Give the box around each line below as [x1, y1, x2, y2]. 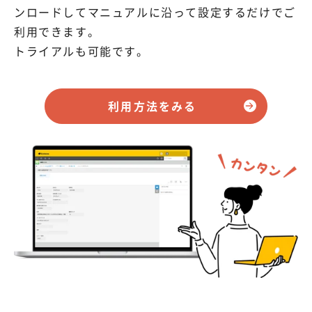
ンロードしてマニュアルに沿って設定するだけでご [14, 3, 296, 20]
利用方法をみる [108, 97, 197, 114]
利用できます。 [14, 22, 100, 40]
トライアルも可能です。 [14, 42, 149, 59]
